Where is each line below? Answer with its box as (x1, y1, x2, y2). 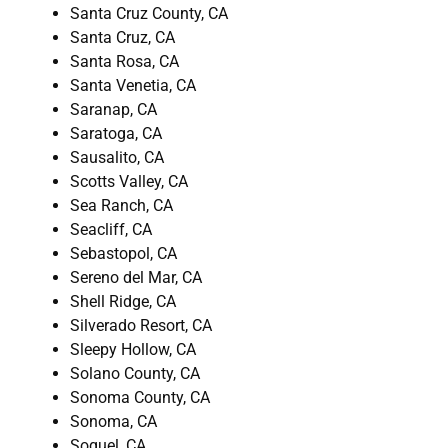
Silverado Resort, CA (70, 315, 212, 335)
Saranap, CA (70, 99, 157, 119)
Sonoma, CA (70, 411, 157, 431)
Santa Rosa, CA (70, 51, 179, 71)
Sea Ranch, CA (70, 195, 173, 215)
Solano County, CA (70, 363, 200, 383)
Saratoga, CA (70, 123, 162, 143)
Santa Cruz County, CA (70, 3, 228, 23)
